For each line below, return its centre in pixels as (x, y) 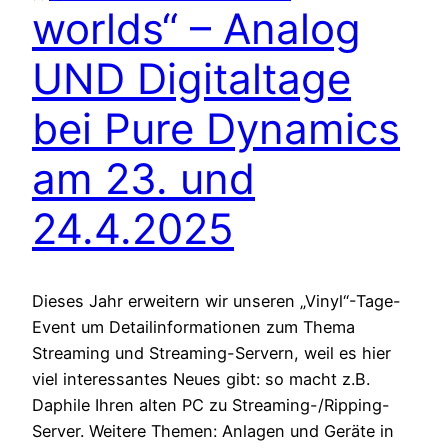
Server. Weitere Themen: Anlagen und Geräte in (213, 431)
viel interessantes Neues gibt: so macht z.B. (201, 379)
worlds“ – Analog (196, 28)
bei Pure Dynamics (216, 128)
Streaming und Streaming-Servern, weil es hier (211, 353)
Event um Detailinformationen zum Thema (193, 327)
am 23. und (143, 178)
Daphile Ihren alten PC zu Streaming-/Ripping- (211, 405)
